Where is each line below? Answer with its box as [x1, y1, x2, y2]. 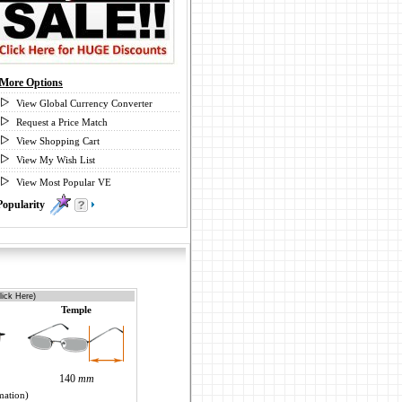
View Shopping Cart [16, 135, 100, 146]
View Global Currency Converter [16, 98, 153, 109]
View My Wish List [16, 154, 95, 165]
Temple [61, 304, 92, 315]
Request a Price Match [16, 117, 108, 127]
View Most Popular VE [16, 177, 111, 188]
